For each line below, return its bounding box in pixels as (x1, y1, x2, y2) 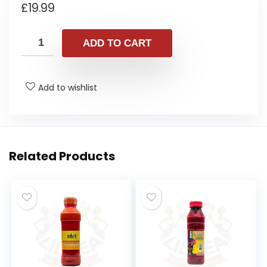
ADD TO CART (83, 38, 151, 49)
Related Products (9, 148, 115, 165)
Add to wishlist (38, 82, 97, 94)
